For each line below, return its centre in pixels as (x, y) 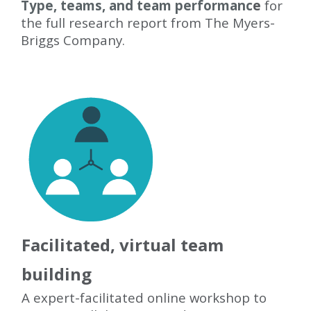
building (57, 274)
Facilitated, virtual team (123, 245)
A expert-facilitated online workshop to (144, 297)
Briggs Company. (73, 40)
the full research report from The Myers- (148, 23)
